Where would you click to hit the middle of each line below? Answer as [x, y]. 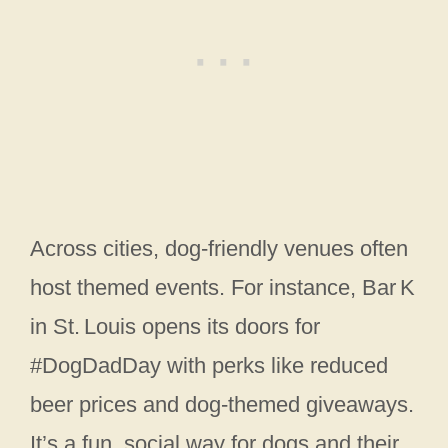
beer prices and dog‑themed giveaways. [222, 405]
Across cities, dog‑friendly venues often [219, 249]
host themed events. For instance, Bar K [222, 288]
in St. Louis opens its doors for [175, 327]
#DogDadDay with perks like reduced [209, 366]
